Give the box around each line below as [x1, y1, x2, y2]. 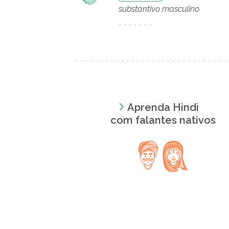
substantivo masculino [119, 4, 199, 14]
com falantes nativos [110, 113, 216, 126]
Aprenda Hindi [127, 101, 199, 113]
